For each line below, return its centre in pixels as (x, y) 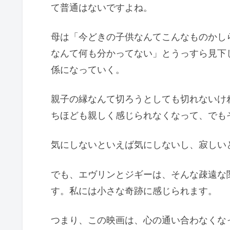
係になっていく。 (88, 70)
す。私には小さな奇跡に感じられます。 (134, 190)
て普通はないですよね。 (102, 7)
